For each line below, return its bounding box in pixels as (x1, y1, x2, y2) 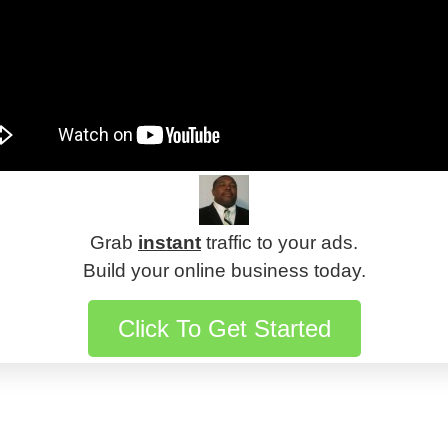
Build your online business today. (82, 259, 366, 281)
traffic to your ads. (201, 231, 358, 253)
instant (138, 231, 201, 253)
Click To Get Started (117, 314, 331, 342)
